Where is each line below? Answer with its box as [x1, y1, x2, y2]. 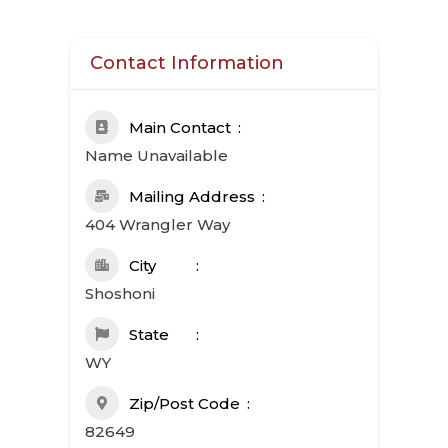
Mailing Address [128, 187, 255, 206]
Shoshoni [84, 284, 155, 303]
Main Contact [128, 118, 231, 137]
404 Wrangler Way [84, 215, 230, 234]
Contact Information [89, 52, 284, 74]
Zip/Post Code [128, 394, 240, 413]
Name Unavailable [84, 146, 228, 165]
